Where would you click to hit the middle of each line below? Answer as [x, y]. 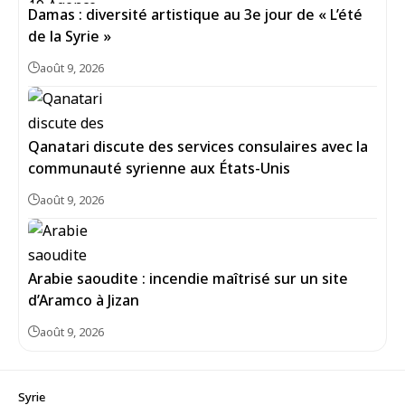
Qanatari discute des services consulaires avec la [198, 146]
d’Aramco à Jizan [84, 300]
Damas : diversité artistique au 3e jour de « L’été [195, 14]
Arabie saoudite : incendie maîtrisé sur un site [188, 278]
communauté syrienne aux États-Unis [159, 168]
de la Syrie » [70, 36]
